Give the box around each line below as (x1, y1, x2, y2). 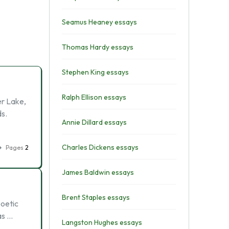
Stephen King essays (61, 67, 129, 77)
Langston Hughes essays (61, 218, 142, 227)
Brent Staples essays (61, 193, 130, 202)
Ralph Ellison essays (61, 93, 126, 102)
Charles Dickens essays (61, 143, 139, 152)
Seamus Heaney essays (61, 17, 137, 27)
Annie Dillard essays (61, 118, 127, 127)
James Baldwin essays (61, 168, 134, 177)
